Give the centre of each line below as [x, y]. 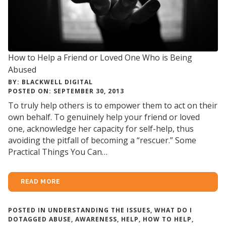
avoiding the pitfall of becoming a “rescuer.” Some [102, 140]
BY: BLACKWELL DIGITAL [50, 82]
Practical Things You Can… [58, 152]
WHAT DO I [173, 210]
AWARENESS [96, 219]
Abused [22, 70]
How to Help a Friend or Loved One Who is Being [100, 58]
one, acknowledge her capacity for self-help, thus [101, 129]
